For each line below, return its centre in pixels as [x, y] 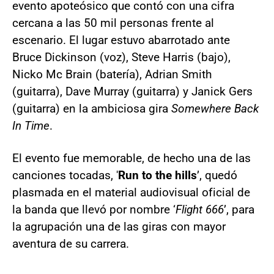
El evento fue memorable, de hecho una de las [131, 158]
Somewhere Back [215, 109]
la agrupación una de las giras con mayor [119, 227]
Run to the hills [157, 176]
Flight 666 [200, 210]
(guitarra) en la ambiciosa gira [92, 109]
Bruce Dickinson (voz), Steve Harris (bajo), [121, 57]
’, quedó [217, 176]
